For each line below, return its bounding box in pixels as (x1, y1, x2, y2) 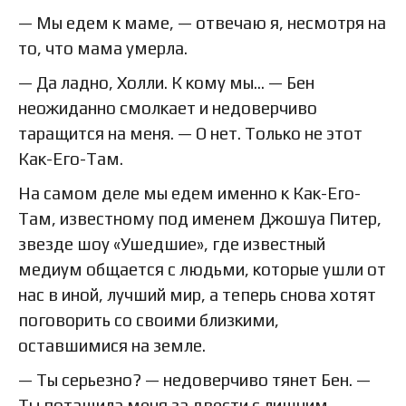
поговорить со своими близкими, (18, 309, 279, 330)
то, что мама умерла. (18, 37, 188, 58)
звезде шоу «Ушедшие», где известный (18, 233, 325, 254)
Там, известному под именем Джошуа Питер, (18, 208, 382, 228)
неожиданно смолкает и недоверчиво (18, 97, 317, 118)
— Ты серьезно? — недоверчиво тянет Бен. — (18, 369, 371, 390)
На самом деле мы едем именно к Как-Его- (18, 182, 361, 203)
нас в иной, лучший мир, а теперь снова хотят (18, 284, 376, 304)
